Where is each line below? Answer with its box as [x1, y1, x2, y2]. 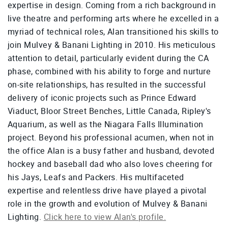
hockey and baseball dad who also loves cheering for [8, 158, 213, 170]
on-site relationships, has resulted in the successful [8, 79, 206, 91]
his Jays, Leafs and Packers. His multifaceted [8, 172, 184, 184]
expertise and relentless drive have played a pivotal [8, 185, 207, 197]
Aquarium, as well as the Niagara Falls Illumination [8, 119, 204, 131]
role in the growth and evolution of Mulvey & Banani [8, 198, 208, 210]
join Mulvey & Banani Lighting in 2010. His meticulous [8, 39, 216, 51]
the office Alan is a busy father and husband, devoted [8, 145, 215, 157]
